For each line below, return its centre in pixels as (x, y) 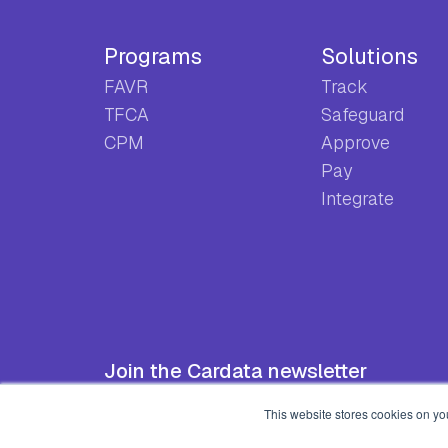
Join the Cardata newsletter (235, 370)
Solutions (370, 55)
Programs (153, 55)
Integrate (358, 198)
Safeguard (363, 114)
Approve (356, 142)
